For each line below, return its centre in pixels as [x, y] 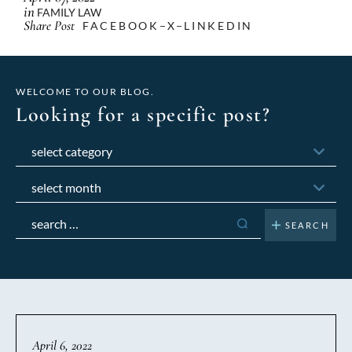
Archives [38, 180]
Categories [44, 143]
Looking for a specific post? [143, 114]
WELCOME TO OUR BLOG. [85, 91]
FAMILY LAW [69, 12]
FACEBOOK [121, 26]
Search [33, 216]
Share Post [49, 25]
